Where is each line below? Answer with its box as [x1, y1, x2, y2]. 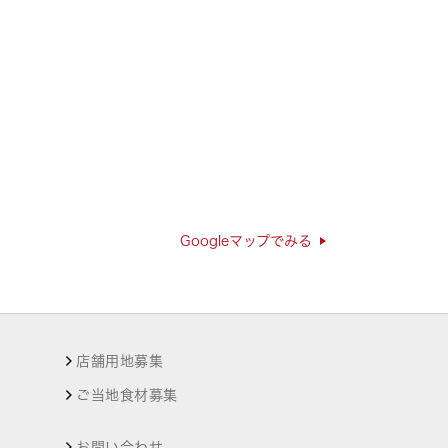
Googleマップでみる [180, 233, 312, 248]
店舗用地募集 [75, 353, 164, 368]
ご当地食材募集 [75, 388, 178, 403]
